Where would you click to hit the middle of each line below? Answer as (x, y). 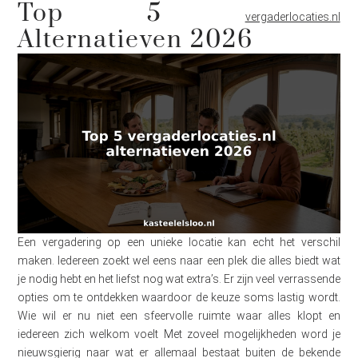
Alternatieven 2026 (136, 40)
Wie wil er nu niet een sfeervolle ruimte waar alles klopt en (179, 316)
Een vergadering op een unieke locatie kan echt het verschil (179, 243)
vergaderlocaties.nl (292, 17)
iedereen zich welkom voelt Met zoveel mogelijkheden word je (179, 334)
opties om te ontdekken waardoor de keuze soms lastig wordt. (179, 298)
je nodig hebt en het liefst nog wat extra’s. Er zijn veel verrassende (179, 279)
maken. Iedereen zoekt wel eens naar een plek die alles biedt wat (179, 261)
